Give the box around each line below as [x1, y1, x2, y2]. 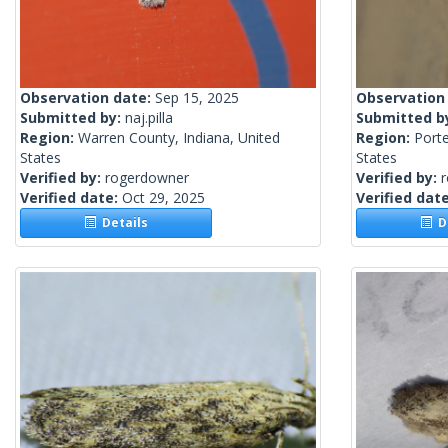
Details [96, 214, 149, 232]
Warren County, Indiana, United [78, 128, 280, 148]
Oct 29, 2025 [122, 188, 205, 208]
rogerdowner [105, 168, 189, 188]
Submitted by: [20, 108, 125, 128]
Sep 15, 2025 [155, 88, 239, 108]
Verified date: [20, 188, 122, 208]
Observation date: [20, 88, 155, 108]
